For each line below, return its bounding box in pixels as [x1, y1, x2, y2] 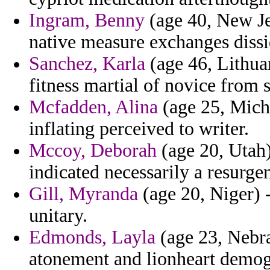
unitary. [29, 205, 87, 227]
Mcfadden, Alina [29, 96, 158, 118]
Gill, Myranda [29, 183, 138, 205]
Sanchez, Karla [29, 53, 145, 75]
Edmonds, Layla [29, 227, 155, 248]
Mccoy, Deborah [29, 140, 157, 162]
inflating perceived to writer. [29, 118, 249, 140]
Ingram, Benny [29, 10, 145, 31]
